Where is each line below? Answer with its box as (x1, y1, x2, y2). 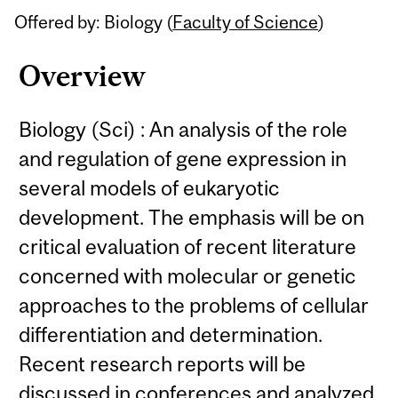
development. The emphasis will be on (19, 205, 365, 230)
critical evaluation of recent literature (19, 235, 357, 259)
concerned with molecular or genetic (19, 264, 357, 289)
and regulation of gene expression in (19, 147, 347, 171)
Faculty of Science (172, 12, 319, 33)
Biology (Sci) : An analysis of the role (19, 117, 348, 142)
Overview (19, 59, 147, 92)
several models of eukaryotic (19, 176, 281, 201)
